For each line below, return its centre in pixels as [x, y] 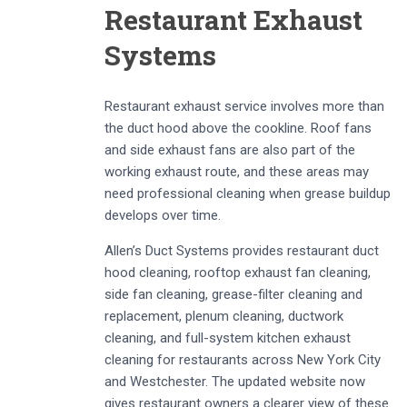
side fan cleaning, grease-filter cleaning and [233, 294]
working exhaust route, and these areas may [237, 172]
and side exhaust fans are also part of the [230, 150]
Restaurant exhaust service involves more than [244, 106]
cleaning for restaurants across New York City [243, 360]
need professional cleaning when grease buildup [248, 194]
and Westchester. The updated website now [235, 382]
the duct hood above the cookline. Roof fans [238, 128]
